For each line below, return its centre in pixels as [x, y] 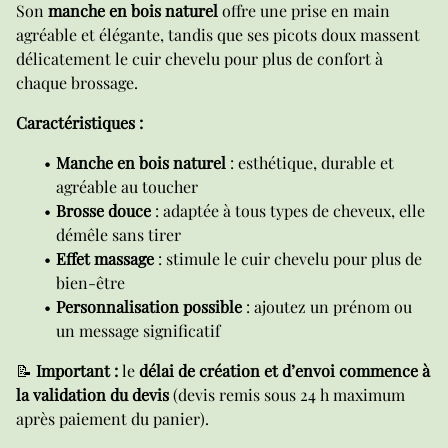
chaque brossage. [77, 82]
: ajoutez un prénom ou [327, 306]
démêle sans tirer [118, 234]
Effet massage [105, 258]
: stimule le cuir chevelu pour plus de [288, 258]
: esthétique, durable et [310, 162]
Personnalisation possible [149, 306]
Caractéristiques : [79, 122]
